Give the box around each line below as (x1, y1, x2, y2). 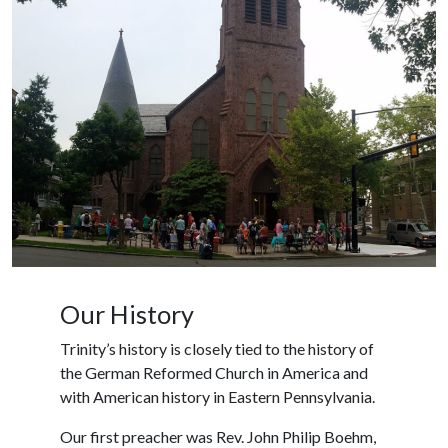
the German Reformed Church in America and (60, 363, 368, 383)
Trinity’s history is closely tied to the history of (60, 339, 374, 359)
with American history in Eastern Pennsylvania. (60, 387, 375, 407)
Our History (60, 299, 194, 330)
